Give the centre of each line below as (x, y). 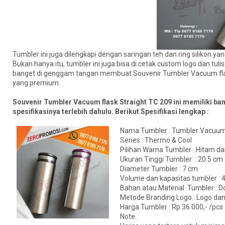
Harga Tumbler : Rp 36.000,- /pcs (172, 207)
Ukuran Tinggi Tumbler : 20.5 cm (172, 159)
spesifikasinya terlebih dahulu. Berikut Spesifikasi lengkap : (111, 112)
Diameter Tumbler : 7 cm (159, 169)
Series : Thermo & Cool (156, 140)
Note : (129, 217)
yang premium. (37, 83)
